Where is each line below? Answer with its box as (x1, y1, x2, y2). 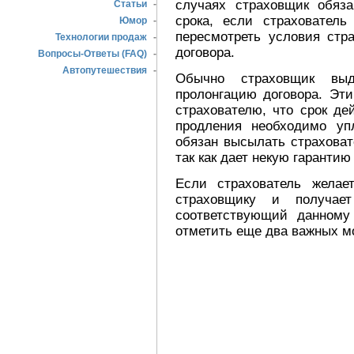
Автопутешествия (60, 65, 149, 76)
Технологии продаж (53, 32, 149, 43)
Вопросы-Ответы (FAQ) (36, 48, 149, 59)
